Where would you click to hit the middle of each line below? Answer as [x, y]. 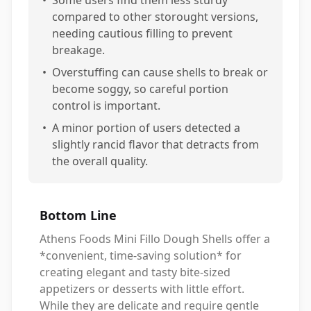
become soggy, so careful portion [140, 89]
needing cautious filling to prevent [142, 33]
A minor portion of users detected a [146, 127]
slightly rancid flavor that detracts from [155, 144]
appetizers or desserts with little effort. [142, 288]
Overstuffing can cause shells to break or [160, 72]
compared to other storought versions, [155, 16]
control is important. [106, 105]
